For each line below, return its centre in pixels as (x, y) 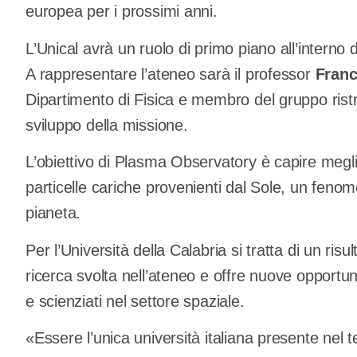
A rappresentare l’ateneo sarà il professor (171, 74)
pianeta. (53, 213)
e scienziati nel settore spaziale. (135, 301)
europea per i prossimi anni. (122, 12)
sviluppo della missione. (107, 125)
